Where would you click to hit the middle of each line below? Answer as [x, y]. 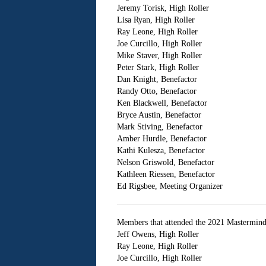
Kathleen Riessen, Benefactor [166, 174]
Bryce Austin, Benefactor [159, 115]
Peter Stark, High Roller [158, 67]
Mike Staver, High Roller [159, 56]
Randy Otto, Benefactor [156, 91]
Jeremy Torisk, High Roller [163, 8]
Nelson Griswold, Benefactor [165, 162]
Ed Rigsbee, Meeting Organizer [170, 186]
